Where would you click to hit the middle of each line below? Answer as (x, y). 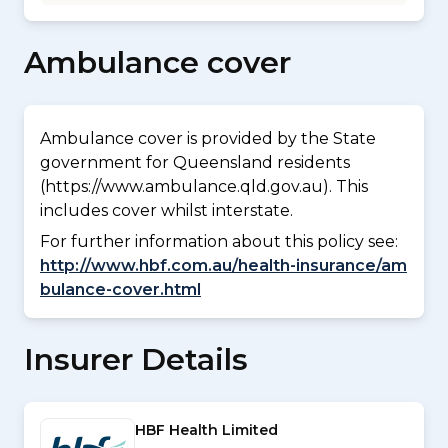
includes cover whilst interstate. (166, 211)
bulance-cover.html (120, 289)
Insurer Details (136, 359)
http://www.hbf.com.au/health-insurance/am (223, 265)
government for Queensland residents (195, 163)
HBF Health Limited (206, 429)
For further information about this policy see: (219, 241)
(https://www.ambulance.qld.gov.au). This (204, 187)
